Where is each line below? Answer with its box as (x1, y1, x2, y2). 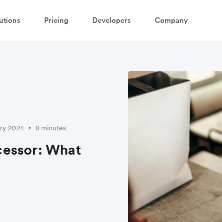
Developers (92, 15, 131, 25)
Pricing (44, 15, 68, 25)
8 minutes (35, 123, 66, 132)
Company (155, 15, 188, 25)
